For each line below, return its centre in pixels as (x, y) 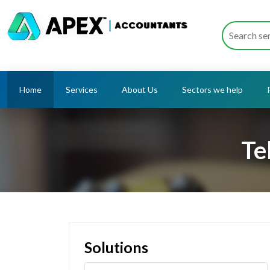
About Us (140, 89)
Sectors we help (212, 89)
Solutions (116, 247)
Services (82, 89)
